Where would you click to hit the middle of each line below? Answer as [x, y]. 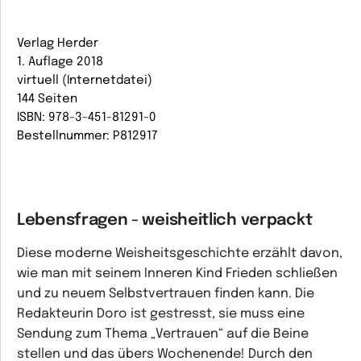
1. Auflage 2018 [60, 62]
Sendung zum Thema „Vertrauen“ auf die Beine [163, 334]
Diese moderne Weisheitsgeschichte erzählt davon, [180, 253]
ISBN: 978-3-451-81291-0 [87, 118]
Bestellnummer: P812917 [87, 136]
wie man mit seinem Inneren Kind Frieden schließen [177, 274]
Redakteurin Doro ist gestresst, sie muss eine [161, 314]
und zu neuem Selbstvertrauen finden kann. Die [166, 294]
